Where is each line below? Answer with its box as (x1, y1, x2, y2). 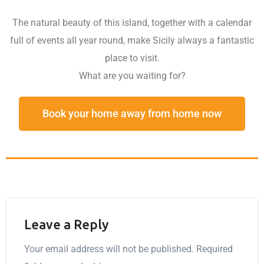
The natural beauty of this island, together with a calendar (12, 16, 252, 28)
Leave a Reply (24, 216, 108, 232)
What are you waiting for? (78, 70, 186, 81)
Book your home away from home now (42, 107, 222, 120)
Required (196, 243, 233, 255)
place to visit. (104, 52, 160, 64)
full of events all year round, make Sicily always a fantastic (10, 34, 254, 46)
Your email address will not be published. (24, 243, 194, 255)
